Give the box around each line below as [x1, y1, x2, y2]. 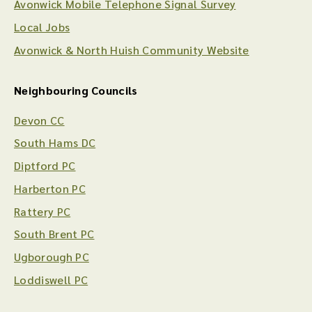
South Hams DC [14, 135, 96, 150]
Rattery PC [14, 203, 71, 219]
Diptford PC [14, 158, 76, 173]
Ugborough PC [14, 249, 89, 265]
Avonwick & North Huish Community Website [14, 42, 249, 57]
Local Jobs [14, 19, 70, 34]
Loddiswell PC [14, 272, 88, 287]
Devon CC [14, 112, 65, 127]
